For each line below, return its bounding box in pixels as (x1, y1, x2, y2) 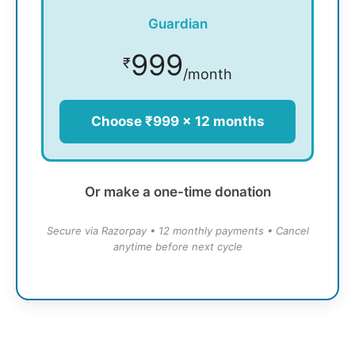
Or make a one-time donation (84, 184, 271, 200)
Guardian (147, 16, 208, 32)
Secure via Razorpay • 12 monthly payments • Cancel (46, 224, 309, 238)
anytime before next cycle (113, 240, 242, 254)
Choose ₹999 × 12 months (90, 113, 265, 130)
